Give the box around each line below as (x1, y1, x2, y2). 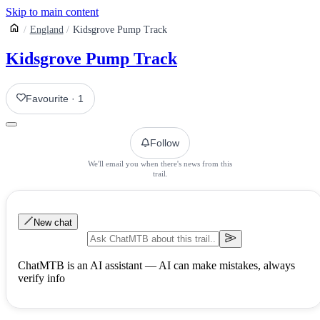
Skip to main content (6, 6, 99, 18)
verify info (18, 271, 65, 284)
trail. (152, 169, 168, 178)
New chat (34, 216, 72, 228)
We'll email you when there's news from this (88, 159, 232, 168)
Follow (150, 136, 179, 149)
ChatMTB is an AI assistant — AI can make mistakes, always (18, 259, 295, 271)
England (29, 24, 64, 35)
